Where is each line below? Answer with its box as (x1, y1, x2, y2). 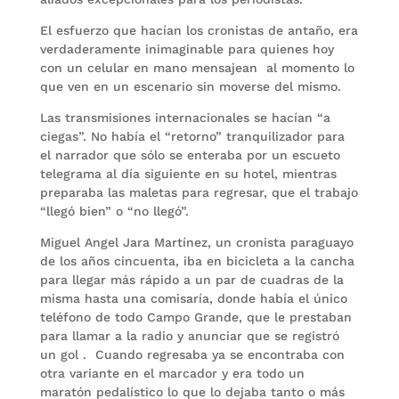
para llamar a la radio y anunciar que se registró (39, 329, 339, 343)
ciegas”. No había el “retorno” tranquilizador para (39, 129, 345, 143)
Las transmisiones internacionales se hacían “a (39, 110, 330, 125)
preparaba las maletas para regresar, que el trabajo (39, 185, 358, 199)
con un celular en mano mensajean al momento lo (39, 61, 354, 75)
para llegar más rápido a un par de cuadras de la (39, 273, 344, 287)
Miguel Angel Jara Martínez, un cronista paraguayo (39, 235, 354, 249)
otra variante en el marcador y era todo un (39, 366, 305, 380)
